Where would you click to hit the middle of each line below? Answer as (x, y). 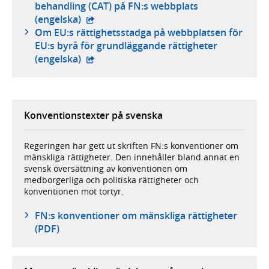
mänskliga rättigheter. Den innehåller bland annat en (132, 157)
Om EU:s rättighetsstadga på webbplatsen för (138, 33)
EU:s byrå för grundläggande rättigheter (126, 46)
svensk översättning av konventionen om (106, 168)
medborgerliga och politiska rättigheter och (111, 180)
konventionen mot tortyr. (74, 191)
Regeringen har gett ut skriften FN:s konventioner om (131, 146)
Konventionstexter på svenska (93, 116)
